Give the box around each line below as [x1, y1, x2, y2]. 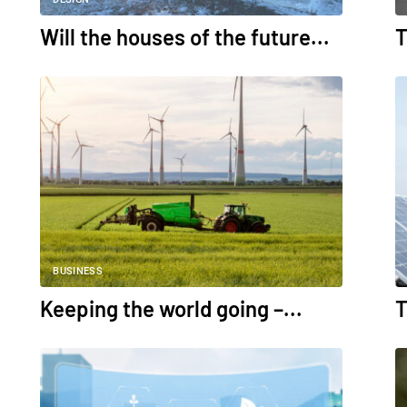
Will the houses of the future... [40, 24, 331, 51]
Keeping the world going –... [40, 295, 303, 323]
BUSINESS [53, 265, 103, 278]
